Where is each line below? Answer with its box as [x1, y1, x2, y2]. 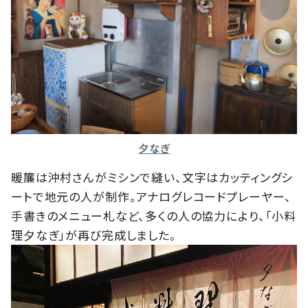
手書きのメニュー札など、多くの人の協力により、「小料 [11, 206, 297, 224]
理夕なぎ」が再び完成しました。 [11, 225, 177, 243]
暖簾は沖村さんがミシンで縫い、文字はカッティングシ [11, 168, 294, 186]
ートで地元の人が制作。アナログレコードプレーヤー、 [11, 187, 292, 205]
